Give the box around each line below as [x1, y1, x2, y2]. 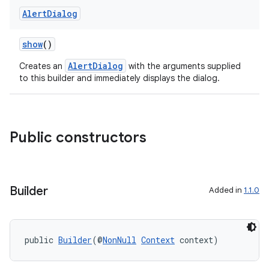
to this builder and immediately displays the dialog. [19, 73, 220, 83]
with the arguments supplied [126, 61, 241, 71]
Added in [209, 185, 244, 195]
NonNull [103, 234, 136, 246]
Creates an [19, 61, 65, 71]
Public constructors [10, 128, 147, 147]
